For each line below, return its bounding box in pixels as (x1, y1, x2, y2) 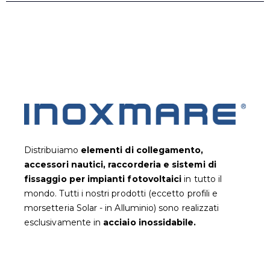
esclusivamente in (24, 216, 104, 228)
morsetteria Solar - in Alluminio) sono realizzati (24, 202, 219, 213)
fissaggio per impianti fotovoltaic (24, 173, 180, 184)
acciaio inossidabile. (103, 216, 196, 228)
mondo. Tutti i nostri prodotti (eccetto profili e (24, 187, 218, 199)
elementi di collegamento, (80, 144, 204, 155)
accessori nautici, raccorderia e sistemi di (24, 159, 216, 170)
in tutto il (181, 173, 222, 184)
